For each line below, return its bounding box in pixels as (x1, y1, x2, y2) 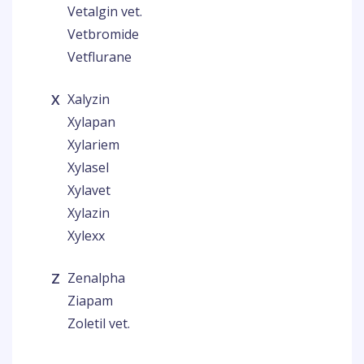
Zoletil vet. (67, 314, 130, 332)
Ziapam (67, 292, 113, 310)
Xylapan (67, 113, 115, 131)
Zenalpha (67, 269, 125, 287)
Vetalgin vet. (67, 2, 142, 20)
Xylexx (67, 227, 105, 245)
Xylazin (67, 204, 110, 222)
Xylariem (67, 136, 119, 154)
